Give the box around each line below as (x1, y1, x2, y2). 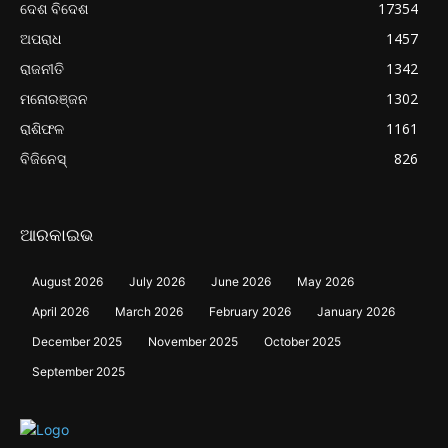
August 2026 (32, 274, 103, 290)
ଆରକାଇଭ (20, 225, 93, 246)
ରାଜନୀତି (20, 59, 64, 79)
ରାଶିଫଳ (20, 119, 64, 139)
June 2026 (211, 274, 271, 290)
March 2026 (115, 304, 183, 320)
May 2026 (297, 274, 354, 290)
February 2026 (209, 304, 291, 320)
